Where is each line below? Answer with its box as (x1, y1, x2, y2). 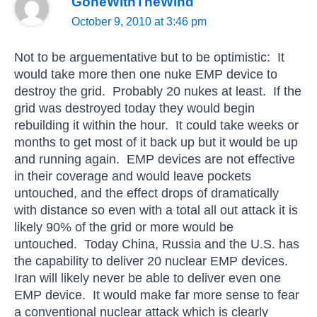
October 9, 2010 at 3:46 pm (71, 16, 207, 28)
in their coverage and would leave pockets (14, 168, 251, 184)
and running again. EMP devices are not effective (14, 151, 295, 167)
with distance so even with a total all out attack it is (14, 202, 298, 218)
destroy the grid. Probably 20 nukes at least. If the (14, 83, 301, 99)
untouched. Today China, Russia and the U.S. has (14, 236, 299, 252)
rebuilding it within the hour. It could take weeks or (14, 117, 299, 133)
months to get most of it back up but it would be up (14, 134, 298, 150)
